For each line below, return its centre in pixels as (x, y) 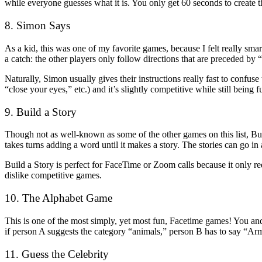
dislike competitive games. (53, 175)
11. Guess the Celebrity (57, 254)
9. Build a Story (41, 112)
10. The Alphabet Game (58, 198)
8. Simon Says (37, 26)
